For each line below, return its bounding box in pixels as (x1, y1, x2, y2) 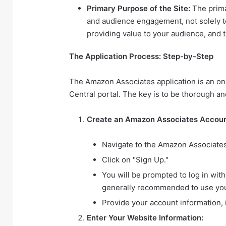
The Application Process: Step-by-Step (69, 51, 213, 61)
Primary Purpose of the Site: (87, 3, 190, 13)
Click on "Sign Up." (102, 154, 168, 164)
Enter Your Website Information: (87, 212, 203, 222)
